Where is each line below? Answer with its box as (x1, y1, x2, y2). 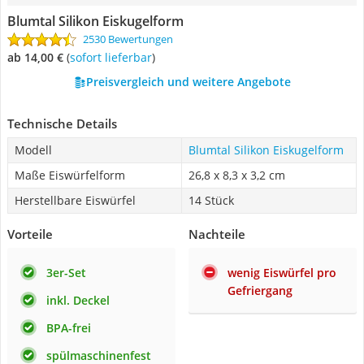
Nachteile (188, 226, 245, 242)
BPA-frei (46, 320, 91, 336)
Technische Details (7, 115, 117, 132)
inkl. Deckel (46, 292, 110, 308)
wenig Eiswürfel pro (227, 265, 336, 280)
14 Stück (188, 193, 234, 208)
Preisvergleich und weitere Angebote (85, 74, 291, 89)
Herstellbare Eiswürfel (15, 193, 136, 208)
